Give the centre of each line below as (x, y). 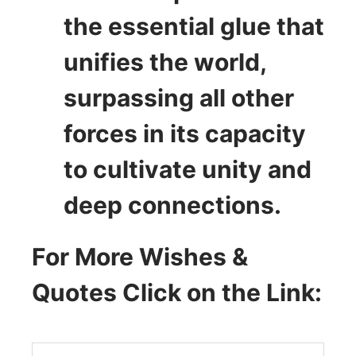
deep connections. (172, 205)
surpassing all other (179, 97)
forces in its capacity (185, 133)
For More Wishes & (140, 256)
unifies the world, (165, 62)
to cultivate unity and (188, 169)
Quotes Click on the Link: (177, 292)
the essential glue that (194, 26)
